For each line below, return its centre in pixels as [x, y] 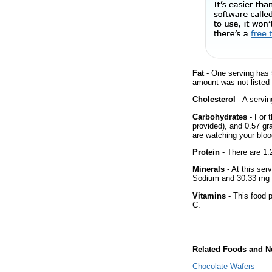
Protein [206, 152]
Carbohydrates [220, 117]
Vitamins [209, 195]
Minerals [209, 169]
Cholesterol [214, 100]
